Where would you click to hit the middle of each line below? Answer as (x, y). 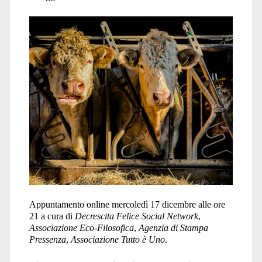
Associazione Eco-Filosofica (81, 228)
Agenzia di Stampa (173, 228)
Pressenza (47, 239)
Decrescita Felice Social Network (136, 216)
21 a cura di (52, 216)
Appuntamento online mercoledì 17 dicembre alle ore (127, 204)
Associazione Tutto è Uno (118, 239)
